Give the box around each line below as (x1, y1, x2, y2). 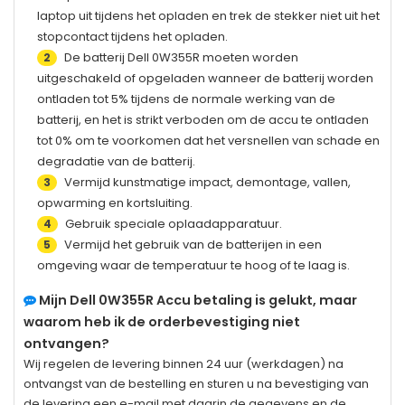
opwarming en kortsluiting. (37, 193, 193, 212)
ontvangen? (24, 334, 109, 353)
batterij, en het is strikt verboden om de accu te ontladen (37, 110, 369, 128)
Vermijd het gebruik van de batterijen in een (61, 235, 322, 253)
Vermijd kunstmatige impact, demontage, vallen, (61, 173, 351, 191)
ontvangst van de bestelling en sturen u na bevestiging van (24, 374, 369, 392)
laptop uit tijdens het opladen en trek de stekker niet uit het (37, 6, 380, 24)
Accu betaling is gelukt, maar (154, 290, 357, 309)
